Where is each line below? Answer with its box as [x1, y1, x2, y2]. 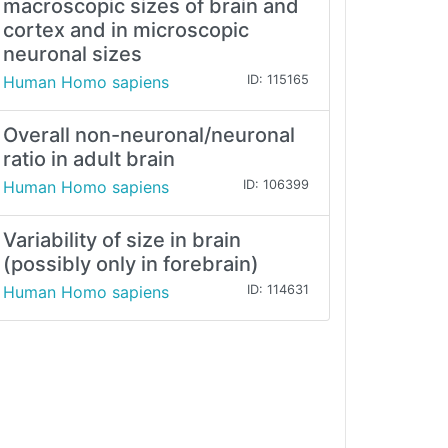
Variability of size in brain [3, 228, 241, 253]
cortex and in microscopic [3, 18, 249, 43]
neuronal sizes [3, 42, 142, 67]
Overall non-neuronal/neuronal [3, 123, 295, 148]
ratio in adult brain [3, 147, 175, 172]
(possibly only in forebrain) [3, 252, 259, 277]
